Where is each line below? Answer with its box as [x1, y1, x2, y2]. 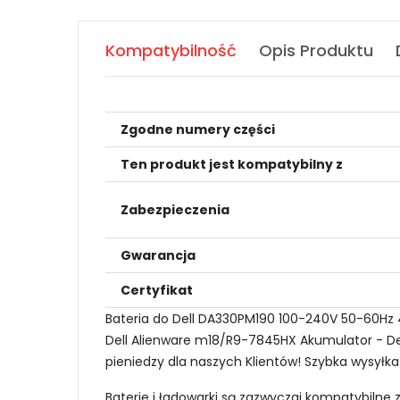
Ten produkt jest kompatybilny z [121, 155, 343, 174]
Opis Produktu [259, 39, 373, 62]
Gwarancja [121, 246, 196, 265]
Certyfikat [121, 281, 193, 300]
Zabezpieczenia [121, 201, 229, 220]
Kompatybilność [105, 39, 237, 62]
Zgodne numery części [121, 121, 275, 139]
